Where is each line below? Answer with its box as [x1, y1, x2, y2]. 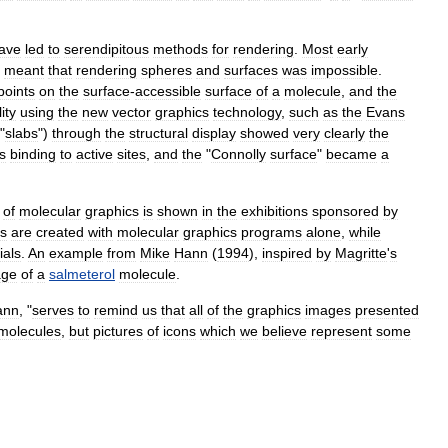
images [305, 302, 351, 319]
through [52, 125, 101, 142]
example [49, 245, 103, 262]
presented [355, 302, 419, 319]
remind [94, 302, 138, 319]
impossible [311, 62, 378, 79]
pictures [93, 323, 143, 340]
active [76, 146, 113, 163]
